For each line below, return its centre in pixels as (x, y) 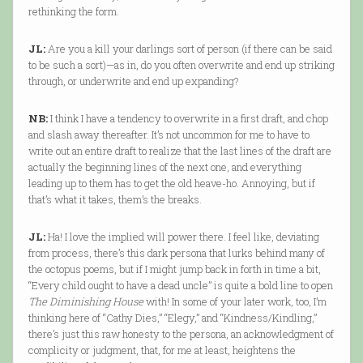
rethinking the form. (73, 12)
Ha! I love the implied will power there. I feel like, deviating (182, 237)
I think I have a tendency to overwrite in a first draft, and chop (188, 119)
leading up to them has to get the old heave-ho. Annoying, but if (171, 184)
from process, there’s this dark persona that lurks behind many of (176, 253)
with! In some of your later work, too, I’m (235, 302)
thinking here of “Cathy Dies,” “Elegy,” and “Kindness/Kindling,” (172, 318)
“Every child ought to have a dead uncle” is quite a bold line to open (180, 286)
